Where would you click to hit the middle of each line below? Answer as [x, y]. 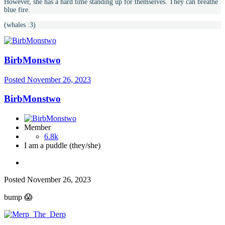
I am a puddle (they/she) [62, 145]
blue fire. [18, 10]
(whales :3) [20, 25]
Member [37, 127]
